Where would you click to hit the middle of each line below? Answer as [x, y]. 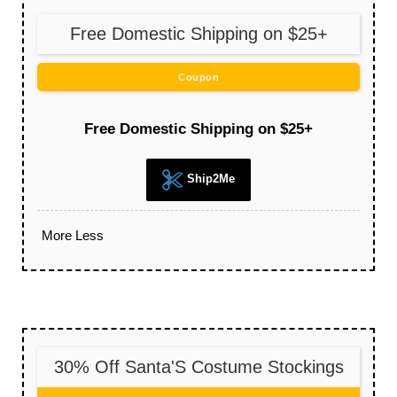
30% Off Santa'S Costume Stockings [198, 367]
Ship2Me [209, 179]
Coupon [198, 78]
